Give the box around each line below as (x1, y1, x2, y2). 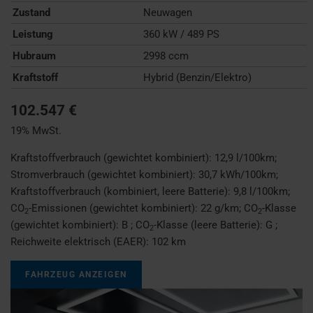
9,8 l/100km (233, 184, 288, 198)
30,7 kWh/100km (198, 168, 276, 181)
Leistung (13, 27, 53, 41)
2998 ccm (143, 49, 189, 62)
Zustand (13, 6, 50, 19)
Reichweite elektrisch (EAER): (10, 235, 152, 248)
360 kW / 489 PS (143, 27, 220, 41)
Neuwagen (143, 6, 193, 19)
